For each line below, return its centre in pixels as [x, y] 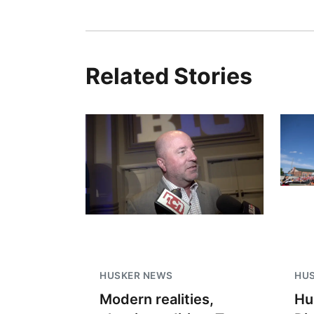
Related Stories [169, 76]
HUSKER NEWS [136, 275]
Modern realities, [157, 299]
